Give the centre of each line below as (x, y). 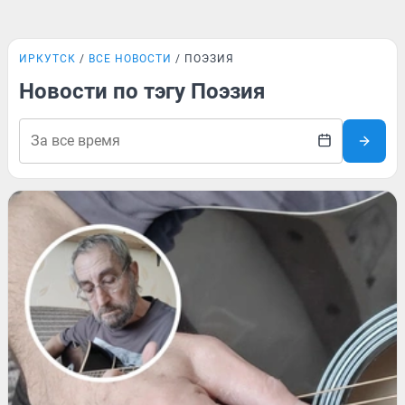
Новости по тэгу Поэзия (142, 91)
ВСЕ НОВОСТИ (130, 59)
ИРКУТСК (47, 59)
